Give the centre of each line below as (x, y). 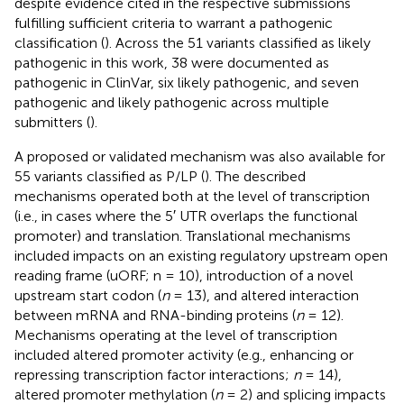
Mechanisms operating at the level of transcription (176, 335)
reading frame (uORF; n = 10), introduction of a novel (184, 275)
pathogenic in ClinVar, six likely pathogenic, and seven (187, 82)
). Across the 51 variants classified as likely (238, 42)
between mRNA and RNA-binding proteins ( (155, 315)
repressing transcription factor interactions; (154, 374)
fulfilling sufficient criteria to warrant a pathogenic (174, 23)
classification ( (60, 42)
